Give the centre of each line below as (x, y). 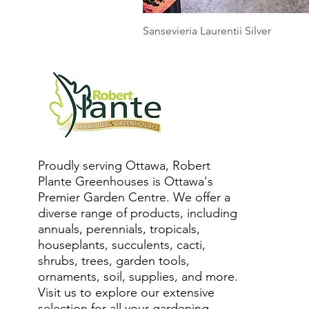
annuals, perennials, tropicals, (119, 229)
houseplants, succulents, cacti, (121, 245)
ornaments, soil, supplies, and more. (138, 277)
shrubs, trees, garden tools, (113, 261)
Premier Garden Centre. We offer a (134, 198)
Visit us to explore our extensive (126, 293)
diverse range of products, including (137, 213)
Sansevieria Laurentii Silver (207, 31)
